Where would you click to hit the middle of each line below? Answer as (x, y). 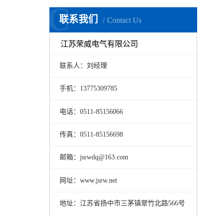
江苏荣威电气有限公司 (100, 44)
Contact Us (124, 20)
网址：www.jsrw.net (88, 180)
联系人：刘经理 (83, 65)
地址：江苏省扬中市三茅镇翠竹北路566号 (122, 203)
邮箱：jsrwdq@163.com (94, 157)
